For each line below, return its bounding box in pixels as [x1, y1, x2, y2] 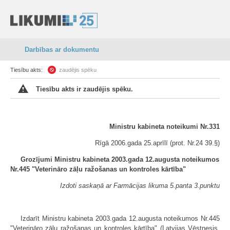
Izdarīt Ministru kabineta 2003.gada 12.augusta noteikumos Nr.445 [21, 215, 220, 222]
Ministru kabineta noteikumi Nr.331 [109, 123, 220, 130]
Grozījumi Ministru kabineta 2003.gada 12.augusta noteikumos [21, 156, 219, 163]
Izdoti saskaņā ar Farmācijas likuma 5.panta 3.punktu [60, 182, 220, 189]
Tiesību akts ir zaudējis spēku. [36, 85, 133, 93]
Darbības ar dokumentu [25, 46, 99, 53]
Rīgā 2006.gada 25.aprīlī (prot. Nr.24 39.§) [95, 139, 220, 147]
